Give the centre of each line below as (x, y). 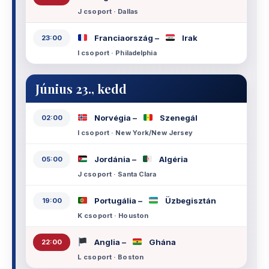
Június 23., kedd (81, 88)
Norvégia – (116, 118)
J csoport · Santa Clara (117, 174)
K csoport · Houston (113, 215)
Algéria (173, 159)
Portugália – (118, 201)
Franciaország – (127, 38)
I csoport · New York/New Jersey (135, 132)
